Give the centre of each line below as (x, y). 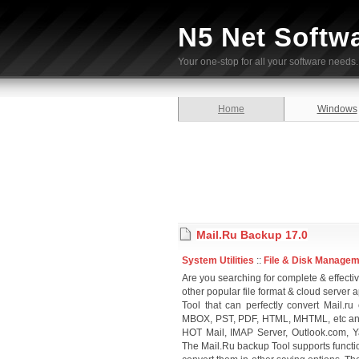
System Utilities (218, 260)
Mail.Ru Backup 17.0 (252, 235)
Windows (337, 109)
